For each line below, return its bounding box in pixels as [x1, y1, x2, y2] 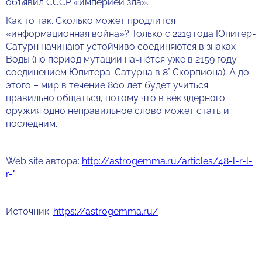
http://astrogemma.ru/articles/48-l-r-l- [82, 156, 253, 167]
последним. [6, 118, 57, 129]
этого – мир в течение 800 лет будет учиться [6, 80, 208, 91]
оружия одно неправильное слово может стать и [6, 105, 229, 116]
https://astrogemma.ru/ [53, 206, 158, 217]
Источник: [6, 206, 53, 217]
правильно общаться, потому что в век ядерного [6, 92, 225, 104]
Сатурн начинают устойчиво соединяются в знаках [6, 41, 236, 52]
